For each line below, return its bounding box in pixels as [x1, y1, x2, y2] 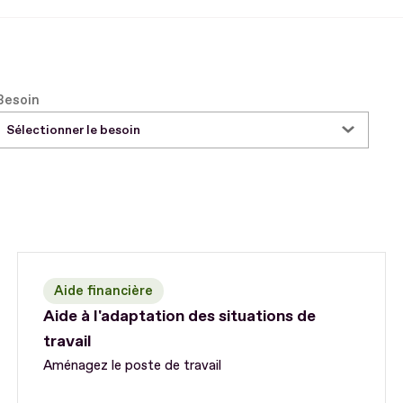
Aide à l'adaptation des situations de [43, 306, 317, 327]
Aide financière [54, 282, 154, 300]
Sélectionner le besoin [6, 121, 141, 138]
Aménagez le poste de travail [43, 357, 222, 375]
